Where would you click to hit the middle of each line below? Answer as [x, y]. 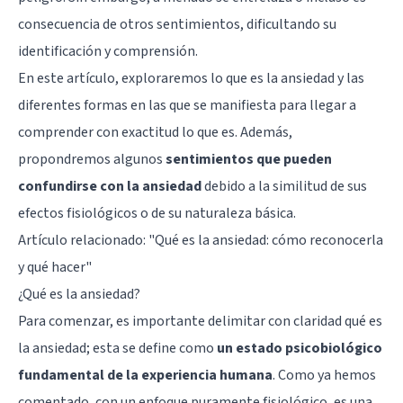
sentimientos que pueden [249, 159]
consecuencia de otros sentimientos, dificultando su [177, 24]
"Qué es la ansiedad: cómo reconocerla [266, 240]
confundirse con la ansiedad [110, 186]
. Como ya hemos [324, 375]
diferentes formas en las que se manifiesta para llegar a [187, 105]
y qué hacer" [55, 267]
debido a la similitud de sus [284, 186]
